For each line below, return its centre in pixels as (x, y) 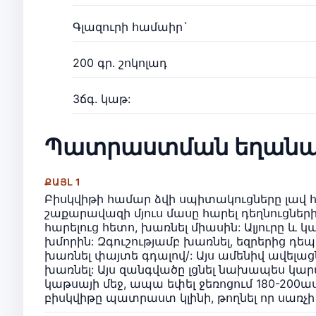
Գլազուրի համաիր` (130, 26)
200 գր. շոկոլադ (120, 62)
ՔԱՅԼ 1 (63, 182)
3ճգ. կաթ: (102, 98)
